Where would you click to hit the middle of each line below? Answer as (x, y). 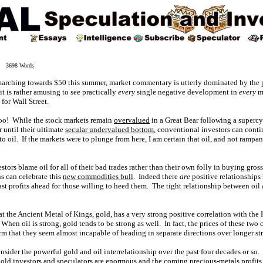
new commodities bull (98, 176)
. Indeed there (156, 176)
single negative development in (187, 92)
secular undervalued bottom (109, 129)
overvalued (132, 120)
